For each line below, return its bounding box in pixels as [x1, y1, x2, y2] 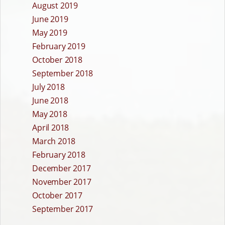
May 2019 [32, 27, 67, 39]
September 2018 [32, 68, 93, 79]
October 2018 [32, 54, 82, 66]
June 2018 [32, 95, 68, 106]
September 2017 [32, 203, 93, 215]
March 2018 [32, 136, 76, 147]
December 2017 [32, 163, 91, 174]
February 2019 [32, 41, 85, 52]
